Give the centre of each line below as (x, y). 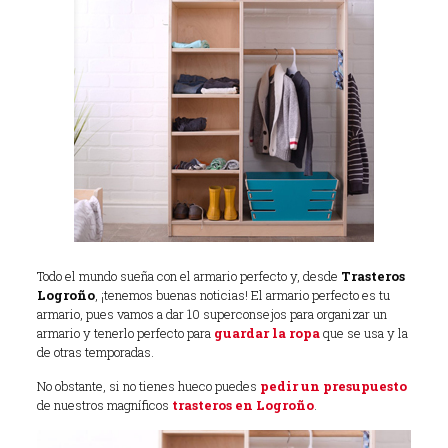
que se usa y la (363, 333)
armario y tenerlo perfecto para (125, 333)
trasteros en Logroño (242, 405)
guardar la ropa (266, 333)
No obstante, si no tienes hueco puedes (148, 386)
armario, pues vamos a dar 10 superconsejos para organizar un (211, 314)
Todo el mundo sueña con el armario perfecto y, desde (188, 276)
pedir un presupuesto (333, 386)
